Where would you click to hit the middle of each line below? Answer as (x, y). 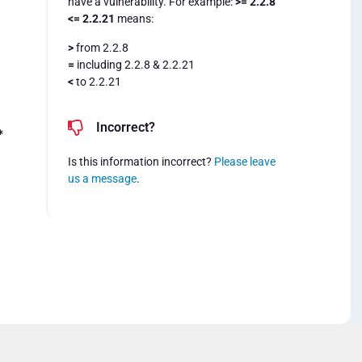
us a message (102, 178)
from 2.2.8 (101, 47)
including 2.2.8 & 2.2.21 (134, 64)
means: (135, 19)
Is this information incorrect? (141, 161)
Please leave (244, 161)
